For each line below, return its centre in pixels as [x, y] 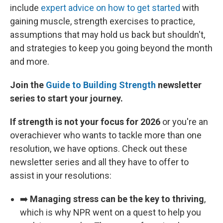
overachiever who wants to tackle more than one [106, 135]
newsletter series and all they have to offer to [99, 162]
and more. [30, 61]
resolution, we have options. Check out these [99, 149]
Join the [28, 85]
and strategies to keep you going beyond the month [111, 48]
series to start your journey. [66, 98]
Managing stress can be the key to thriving [117, 199]
